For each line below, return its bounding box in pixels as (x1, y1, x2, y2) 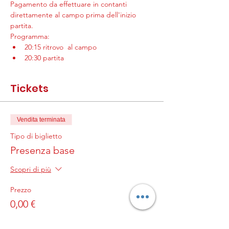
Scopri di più (10, 165, 51, 174)
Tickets (10, 81, 49, 96)
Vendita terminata (17, 116, 65, 123)
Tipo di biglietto (10, 131, 62, 141)
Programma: (10, 32, 50, 41)
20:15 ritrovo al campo (25, 42, 97, 52)
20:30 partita (25, 53, 66, 62)
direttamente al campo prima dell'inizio (10, 10, 138, 19)
